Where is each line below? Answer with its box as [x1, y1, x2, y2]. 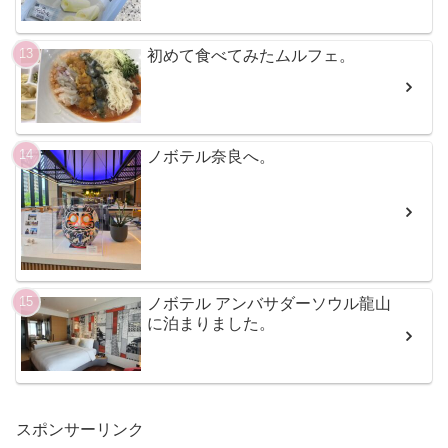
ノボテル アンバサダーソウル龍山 [147, 295, 392, 313]
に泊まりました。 [147, 315, 276, 333]
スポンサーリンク [16, 421, 144, 439]
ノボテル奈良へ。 [147, 147, 276, 165]
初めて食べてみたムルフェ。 [147, 46, 356, 64]
